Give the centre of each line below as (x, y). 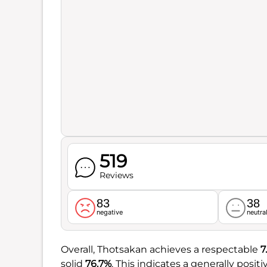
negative (109, 212)
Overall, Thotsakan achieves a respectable (161, 249)
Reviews (116, 175)
